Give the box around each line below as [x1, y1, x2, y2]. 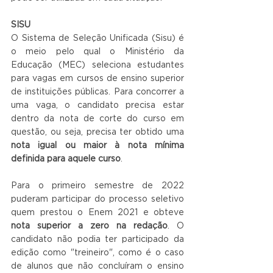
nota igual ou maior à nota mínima [11, 141, 184, 151]
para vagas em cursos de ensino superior [11, 74, 184, 83]
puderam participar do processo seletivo [11, 195, 184, 204]
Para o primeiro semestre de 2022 [11, 182, 184, 191]
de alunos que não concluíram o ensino [11, 262, 184, 271]
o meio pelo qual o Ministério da [11, 48, 184, 57]
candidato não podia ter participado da [11, 235, 184, 244]
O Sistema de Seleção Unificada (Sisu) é [11, 34, 184, 43]
